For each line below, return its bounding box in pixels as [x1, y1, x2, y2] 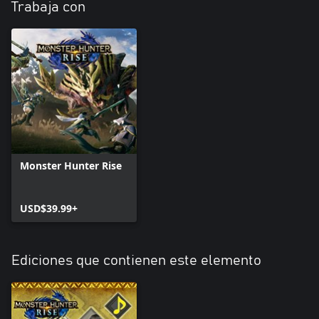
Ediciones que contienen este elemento [11, 253, 261, 268]
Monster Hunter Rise [20, 158, 122, 172]
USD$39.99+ [20, 201, 78, 215]
